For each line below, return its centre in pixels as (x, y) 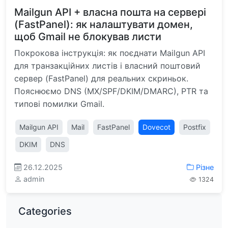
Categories (45, 211)
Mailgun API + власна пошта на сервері (110, 12)
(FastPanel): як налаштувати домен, (104, 24)
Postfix (195, 127)
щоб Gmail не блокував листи (88, 37)
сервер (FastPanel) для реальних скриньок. (101, 78)
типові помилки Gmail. (59, 104)
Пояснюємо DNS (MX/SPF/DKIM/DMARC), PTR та (111, 91)
